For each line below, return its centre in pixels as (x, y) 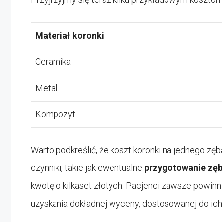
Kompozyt (55, 114)
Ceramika (53, 61)
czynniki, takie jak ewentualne (87, 167)
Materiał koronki (70, 35)
